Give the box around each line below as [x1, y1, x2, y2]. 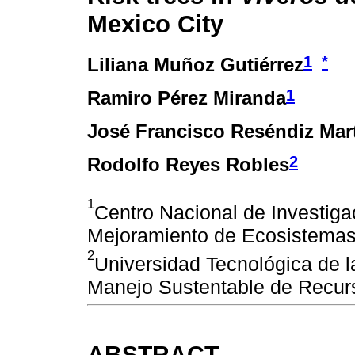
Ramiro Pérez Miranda [87, 87, 286, 109]
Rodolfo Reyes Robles [87, 154, 289, 176]
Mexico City [87, 10, 223, 38]
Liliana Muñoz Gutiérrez [87, 54, 303, 76]
